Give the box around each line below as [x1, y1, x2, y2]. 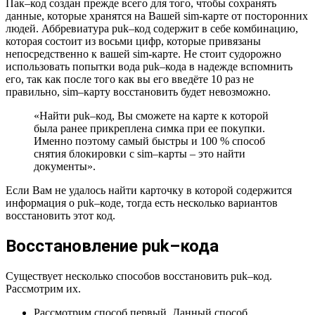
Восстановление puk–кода [6, 236, 219, 256]
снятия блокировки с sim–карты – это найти [34, 147, 245, 160]
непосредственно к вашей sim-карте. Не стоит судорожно [6, 47, 281, 60]
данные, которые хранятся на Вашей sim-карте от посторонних [6, 9, 308, 22]
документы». [34, 160, 96, 172]
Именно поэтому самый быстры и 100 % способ [34, 134, 265, 147]
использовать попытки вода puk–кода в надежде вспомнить [6, 60, 292, 72]
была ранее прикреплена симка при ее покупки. [34, 122, 265, 134]
